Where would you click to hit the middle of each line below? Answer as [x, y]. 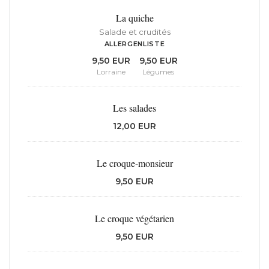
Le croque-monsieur [134, 163]
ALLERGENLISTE [134, 44]
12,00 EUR [134, 126]
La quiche [134, 18]
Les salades [134, 108]
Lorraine [111, 72]
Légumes [158, 72]
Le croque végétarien [134, 219]
